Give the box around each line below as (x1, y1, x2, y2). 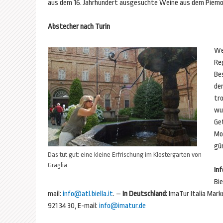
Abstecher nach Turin (48, 22, 110, 31)
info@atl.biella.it (63, 190, 113, 198)
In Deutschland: (122, 190, 167, 198)
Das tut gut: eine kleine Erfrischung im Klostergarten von (48, 151, 202, 158)
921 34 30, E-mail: (48, 202, 99, 210)
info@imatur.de (99, 202, 146, 210)
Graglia (48, 161, 67, 169)
